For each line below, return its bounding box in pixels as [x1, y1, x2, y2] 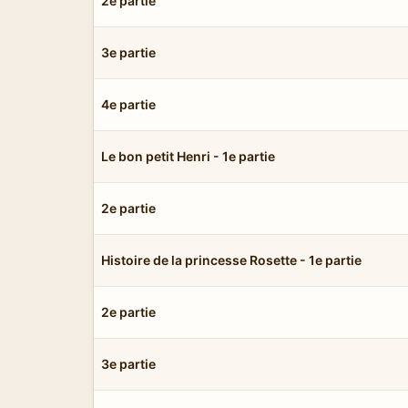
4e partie [101, 96, 156, 112]
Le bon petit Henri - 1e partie [101, 148, 275, 164]
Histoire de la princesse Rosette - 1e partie [101, 251, 362, 268]
